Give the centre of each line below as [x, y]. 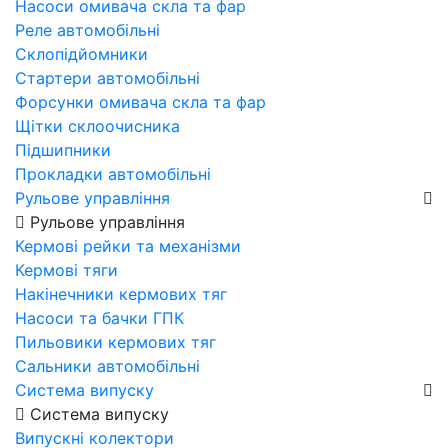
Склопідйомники [81, 53]
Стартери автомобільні [107, 77]
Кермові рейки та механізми [128, 245]
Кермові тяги [66, 269]
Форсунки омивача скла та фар [140, 101]
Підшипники [63, 149]
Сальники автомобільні [107, 365]
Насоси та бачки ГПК [99, 317]
